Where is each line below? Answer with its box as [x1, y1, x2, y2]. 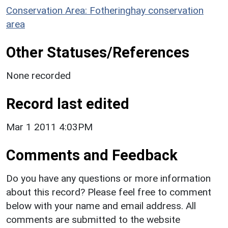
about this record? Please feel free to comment [6, 186, 211, 198]
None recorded [6, 69, 71, 81]
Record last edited [6, 95, 129, 112]
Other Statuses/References [6, 43, 189, 61]
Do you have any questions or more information [6, 172, 211, 184]
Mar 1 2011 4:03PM [6, 121, 93, 133]
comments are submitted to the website [6, 213, 180, 225]
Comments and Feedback [6, 146, 178, 164]
